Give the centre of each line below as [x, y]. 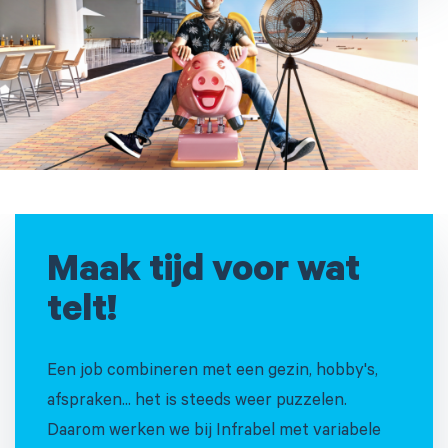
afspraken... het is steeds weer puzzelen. [197, 402]
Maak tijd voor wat [203, 273]
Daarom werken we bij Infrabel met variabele [214, 432]
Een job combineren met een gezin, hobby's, [212, 372]
